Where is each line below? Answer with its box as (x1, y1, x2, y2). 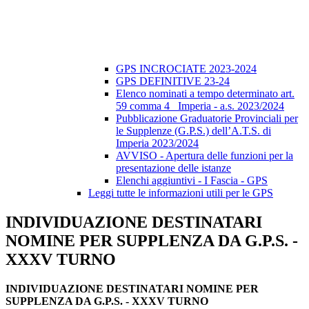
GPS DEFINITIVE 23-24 (116, 75, 230, 88)
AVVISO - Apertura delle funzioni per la (116, 150, 293, 162)
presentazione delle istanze (116, 162, 231, 175)
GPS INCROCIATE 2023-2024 (116, 63, 257, 75)
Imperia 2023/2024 (116, 137, 199, 150)
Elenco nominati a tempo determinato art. (116, 88, 295, 100)
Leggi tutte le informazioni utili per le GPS (88, 187, 273, 199)
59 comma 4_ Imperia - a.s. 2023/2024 (116, 100, 284, 112)
